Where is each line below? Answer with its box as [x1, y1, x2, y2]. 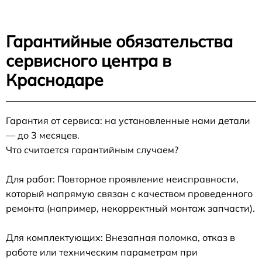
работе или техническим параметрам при [6, 246, 198, 258]
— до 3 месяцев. [6, 129, 80, 141]
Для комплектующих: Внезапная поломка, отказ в [6, 232, 235, 243]
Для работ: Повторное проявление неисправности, [6, 173, 239, 185]
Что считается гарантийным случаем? [6, 144, 178, 156]
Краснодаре [6, 70, 104, 90]
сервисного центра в [6, 50, 171, 71]
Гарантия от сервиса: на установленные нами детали [6, 115, 250, 126]
